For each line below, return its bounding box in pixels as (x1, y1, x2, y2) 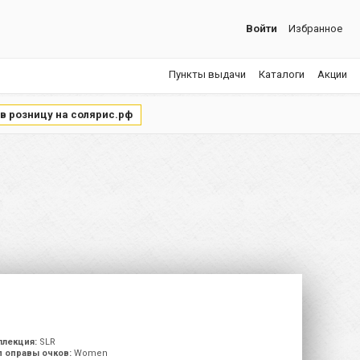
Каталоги (259, 68, 305, 80)
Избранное (288, 22, 342, 35)
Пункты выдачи (169, 68, 246, 80)
